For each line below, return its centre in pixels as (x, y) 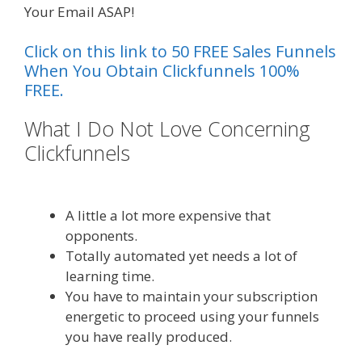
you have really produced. (149, 337)
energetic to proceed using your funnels (192, 317)
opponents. (101, 236)
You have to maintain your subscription (192, 297)
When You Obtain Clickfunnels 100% (162, 71)
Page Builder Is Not (222, 153)
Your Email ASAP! (79, 11)
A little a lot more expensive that (168, 216)
